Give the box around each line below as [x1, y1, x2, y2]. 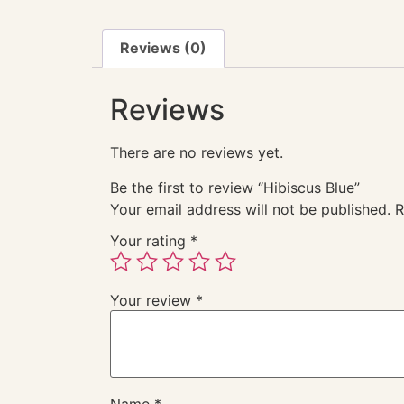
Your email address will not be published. [110, 199, 390, 218]
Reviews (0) [120, 39, 207, 58]
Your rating [110, 232, 190, 251]
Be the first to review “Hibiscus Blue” [110, 178, 360, 197]
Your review [110, 291, 196, 310]
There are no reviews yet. [110, 143, 283, 162]
